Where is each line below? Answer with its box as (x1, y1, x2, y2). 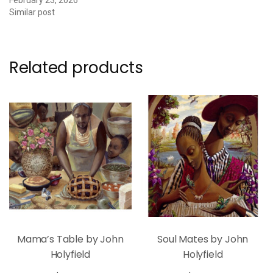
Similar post (9, 7, 55, 17)
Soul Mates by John (157, 232, 249, 247)
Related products (9, 56, 143, 79)
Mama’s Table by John (16, 232, 124, 247)
